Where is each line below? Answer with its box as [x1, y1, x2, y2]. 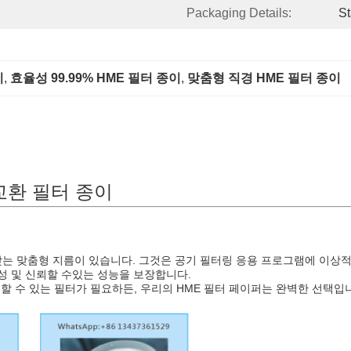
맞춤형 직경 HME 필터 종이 [187, 71, 341, 85]
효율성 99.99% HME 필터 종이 [10, 71, 181, 85]
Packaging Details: [186, 6, 291, 20]
